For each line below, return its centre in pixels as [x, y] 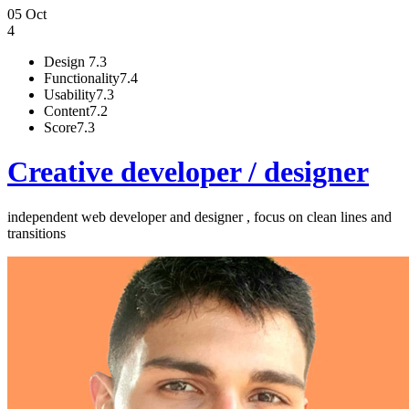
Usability [70, 94]
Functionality [82, 78]
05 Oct [27, 14]
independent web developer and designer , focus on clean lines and [199, 216]
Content [67, 111]
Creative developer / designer [188, 172]
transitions [37, 233]
